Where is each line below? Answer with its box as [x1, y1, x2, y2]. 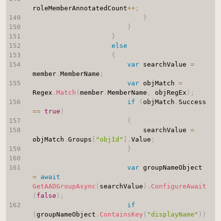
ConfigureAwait [150, 183, 206, 190]
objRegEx [150, 89, 186, 97]
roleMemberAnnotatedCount [32, 4, 127, 12]
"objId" [95, 136, 123, 144]
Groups [68, 136, 92, 144]
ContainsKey [99, 211, 143, 219]
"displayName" [147, 211, 198, 219]
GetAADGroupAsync [32, 183, 96, 190]
